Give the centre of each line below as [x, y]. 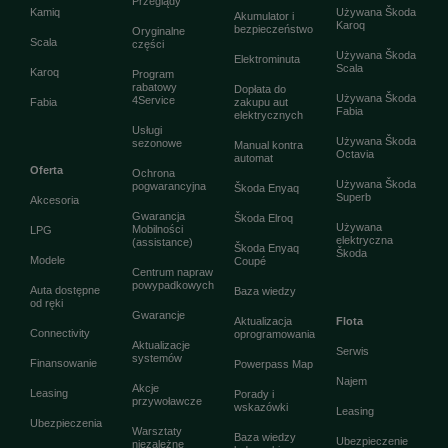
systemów [157, 358]
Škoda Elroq [263, 218]
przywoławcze [167, 401]
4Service [153, 100]
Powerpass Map [273, 364]
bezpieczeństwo [273, 29]
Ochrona [153, 173]
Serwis [352, 351]
